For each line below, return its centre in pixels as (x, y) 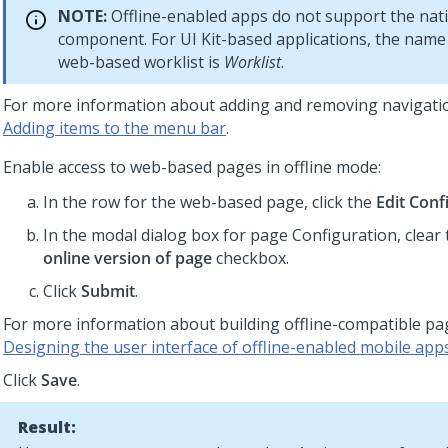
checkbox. (250, 258)
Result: (47, 427)
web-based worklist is (141, 62)
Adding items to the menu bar (114, 128)
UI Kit (200, 39)
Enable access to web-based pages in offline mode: (192, 167)
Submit (108, 291)
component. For (119, 39)
